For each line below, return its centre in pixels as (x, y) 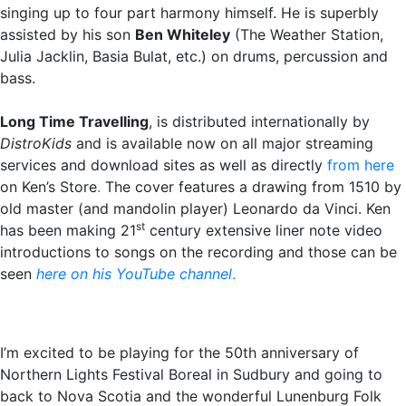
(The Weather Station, (307, 35)
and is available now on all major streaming (222, 144)
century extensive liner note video (264, 231)
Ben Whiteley (183, 35)
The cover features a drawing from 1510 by (253, 187)
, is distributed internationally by (259, 122)
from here (361, 165)
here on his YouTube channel (134, 274)
